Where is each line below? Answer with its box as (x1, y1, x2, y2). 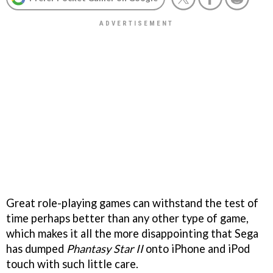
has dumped (6, 241, 66, 255)
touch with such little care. (6, 257, 138, 271)
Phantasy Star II (66, 241, 143, 255)
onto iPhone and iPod (143, 241, 250, 255)
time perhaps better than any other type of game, (6, 211, 249, 225)
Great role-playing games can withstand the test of (6, 196, 258, 210)
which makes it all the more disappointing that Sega (6, 226, 258, 240)
